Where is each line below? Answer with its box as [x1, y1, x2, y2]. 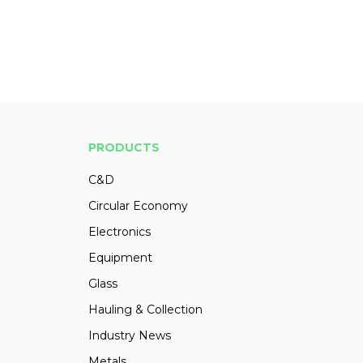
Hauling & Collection [88, 302, 203, 318]
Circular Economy [88, 199, 188, 214]
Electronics [88, 224, 151, 240]
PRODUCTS [88, 140, 160, 156]
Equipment [88, 250, 152, 266]
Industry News [88, 328, 171, 344]
